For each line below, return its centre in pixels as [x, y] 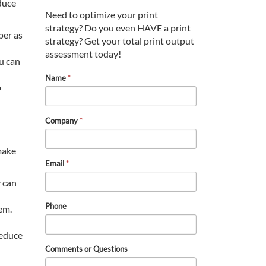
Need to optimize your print [102, 15]
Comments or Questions [86, 249]
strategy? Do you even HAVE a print [118, 28]
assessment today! [83, 54]
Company [62, 121]
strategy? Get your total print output [120, 41]
